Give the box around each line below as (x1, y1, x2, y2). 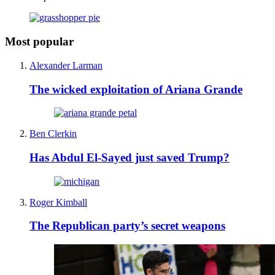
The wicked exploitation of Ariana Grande (29, 82, 242, 96)
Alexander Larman (29, 60, 103, 71)
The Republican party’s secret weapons (29, 219, 225, 233)
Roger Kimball (29, 196, 87, 207)
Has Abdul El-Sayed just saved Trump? (29, 150, 230, 164)
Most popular (5, 35, 74, 48)
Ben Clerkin (29, 128, 77, 139)
